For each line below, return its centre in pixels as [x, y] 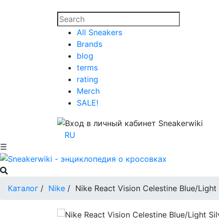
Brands [89, 44]
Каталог [23, 188]
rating [88, 79]
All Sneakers [99, 32]
